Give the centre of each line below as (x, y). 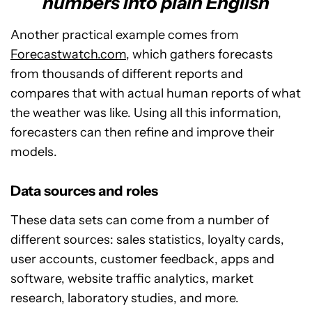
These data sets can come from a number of (140, 220)
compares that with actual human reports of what (156, 94)
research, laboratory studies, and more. (125, 298)
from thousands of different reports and (127, 74)
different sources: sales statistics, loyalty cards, (147, 240)
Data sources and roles (84, 191)
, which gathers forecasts (200, 55)
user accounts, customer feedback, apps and (142, 259)
